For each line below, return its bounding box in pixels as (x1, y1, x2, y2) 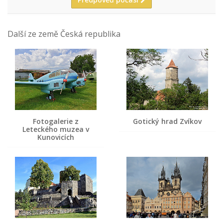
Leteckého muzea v (22, 124, 89, 134)
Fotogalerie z (33, 116, 79, 126)
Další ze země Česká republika (7, 28, 120, 39)
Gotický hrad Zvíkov (133, 116, 202, 126)
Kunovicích (37, 132, 74, 142)
